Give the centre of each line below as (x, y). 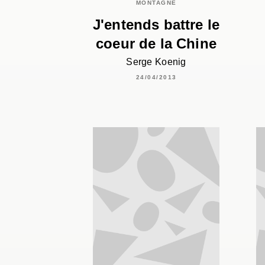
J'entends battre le (156, 25)
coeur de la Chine (156, 44)
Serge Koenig (156, 62)
